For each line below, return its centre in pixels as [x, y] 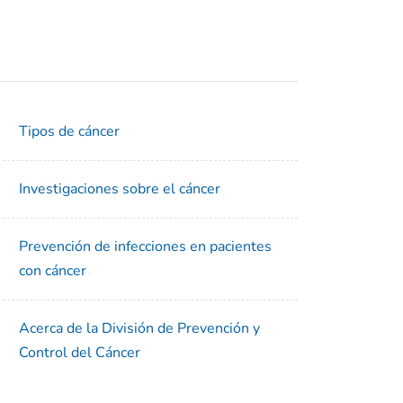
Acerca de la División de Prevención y [140, 329]
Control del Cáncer [80, 353]
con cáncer [53, 271]
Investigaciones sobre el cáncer [120, 189]
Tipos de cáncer [70, 132]
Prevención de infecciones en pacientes [146, 247]
